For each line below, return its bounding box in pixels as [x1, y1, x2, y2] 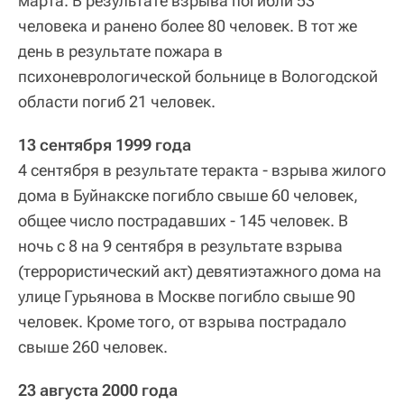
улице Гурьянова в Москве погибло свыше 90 [18, 286, 355, 306]
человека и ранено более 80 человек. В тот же [18, 15, 357, 35]
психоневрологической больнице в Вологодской [18, 66, 378, 86]
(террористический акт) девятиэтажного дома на [18, 261, 381, 280]
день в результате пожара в [18, 41, 223, 60]
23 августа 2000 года [18, 380, 178, 399]
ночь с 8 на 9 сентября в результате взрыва [18, 235, 343, 255]
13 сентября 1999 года [18, 134, 191, 154]
